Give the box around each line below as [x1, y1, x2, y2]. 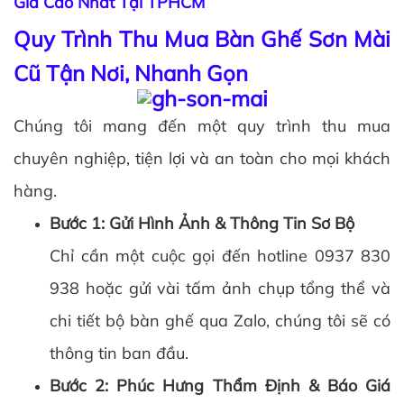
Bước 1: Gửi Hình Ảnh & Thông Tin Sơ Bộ [50, 212, 354, 234]
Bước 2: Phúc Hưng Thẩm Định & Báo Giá [50, 374, 390, 396]
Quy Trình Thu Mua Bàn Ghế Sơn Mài [14, 24, 390, 52]
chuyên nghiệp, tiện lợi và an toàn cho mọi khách [14, 147, 390, 169]
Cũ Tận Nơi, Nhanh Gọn [14, 59, 248, 87]
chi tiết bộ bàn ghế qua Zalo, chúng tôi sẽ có [50, 309, 390, 331]
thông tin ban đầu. [50, 342, 188, 363]
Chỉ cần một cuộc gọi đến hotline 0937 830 [50, 244, 390, 266]
